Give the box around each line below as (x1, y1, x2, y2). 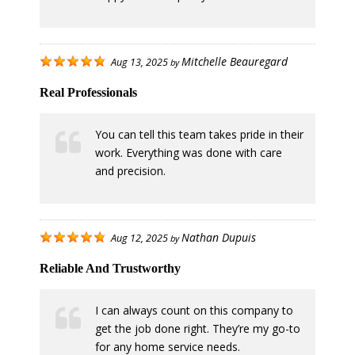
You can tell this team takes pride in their (95, 127, 303, 143)
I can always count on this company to (95, 303, 293, 319)
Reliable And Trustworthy (40, 261, 181, 276)
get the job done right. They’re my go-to (95, 321, 300, 337)
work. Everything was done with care (95, 145, 282, 161)
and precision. (95, 163, 166, 179)
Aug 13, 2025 (111, 55, 168, 70)
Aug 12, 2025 (111, 231, 168, 246)
